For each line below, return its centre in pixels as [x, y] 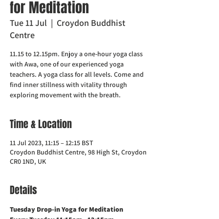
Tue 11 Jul [28, 23]
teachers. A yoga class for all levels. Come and [77, 74]
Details [23, 190]
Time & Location [41, 124]
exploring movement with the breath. [65, 95]
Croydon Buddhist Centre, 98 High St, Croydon [78, 152]
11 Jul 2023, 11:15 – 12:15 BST [52, 143]
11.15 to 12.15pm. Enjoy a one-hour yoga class [76, 54]
